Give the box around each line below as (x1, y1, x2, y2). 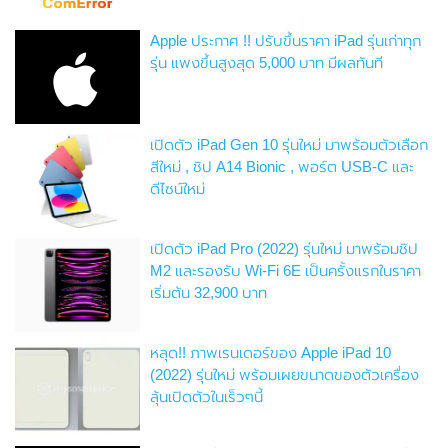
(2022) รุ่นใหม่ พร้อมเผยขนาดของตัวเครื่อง (150, 366, 420, 384)
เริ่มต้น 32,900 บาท (150, 284, 268, 302)
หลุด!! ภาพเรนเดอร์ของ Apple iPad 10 (150, 344, 392, 362)
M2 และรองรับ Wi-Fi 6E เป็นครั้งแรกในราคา (150, 262, 422, 280)
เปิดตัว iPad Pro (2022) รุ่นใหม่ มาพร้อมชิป (150, 240, 419, 258)
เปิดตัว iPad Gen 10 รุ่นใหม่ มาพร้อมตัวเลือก (150, 136, 429, 154)
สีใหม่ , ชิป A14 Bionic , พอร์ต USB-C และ (150, 158, 415, 176)
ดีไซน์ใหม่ (150, 180, 206, 198)
